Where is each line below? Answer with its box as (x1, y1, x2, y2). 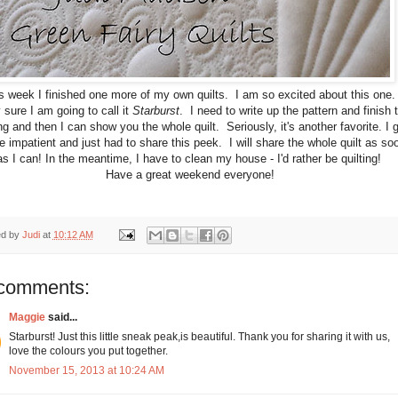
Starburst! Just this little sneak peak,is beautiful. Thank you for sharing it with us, (8, 330, 390, 343)
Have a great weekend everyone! (106, 168, 275, 182)
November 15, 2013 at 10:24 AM (8, 363, 164, 377)
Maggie (8, 310, 45, 323)
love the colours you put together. (8, 344, 168, 357)
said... (44, 310, 77, 323)
